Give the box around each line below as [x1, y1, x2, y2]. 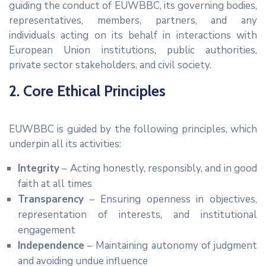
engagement [18, 223, 75, 237]
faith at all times [18, 177, 92, 191]
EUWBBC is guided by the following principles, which [9, 122, 257, 137]
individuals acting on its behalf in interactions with [9, 28, 257, 43]
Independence [18, 239, 84, 253]
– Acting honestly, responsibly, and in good [59, 161, 257, 176]
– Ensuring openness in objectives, [84, 192, 257, 207]
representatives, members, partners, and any [9, 14, 257, 28]
